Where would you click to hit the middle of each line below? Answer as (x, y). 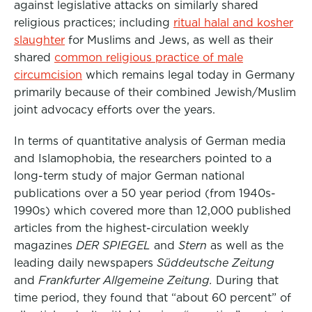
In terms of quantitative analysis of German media (150, 141)
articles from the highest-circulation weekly (131, 228)
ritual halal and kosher (233, 23)
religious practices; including (94, 23)
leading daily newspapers (85, 263)
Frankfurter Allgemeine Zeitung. (125, 280)
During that (245, 280)
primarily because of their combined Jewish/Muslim (155, 92)
